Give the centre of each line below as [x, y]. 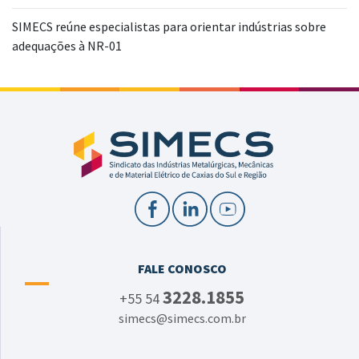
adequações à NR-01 [67, 46]
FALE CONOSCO [182, 268]
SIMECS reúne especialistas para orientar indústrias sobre [169, 26]
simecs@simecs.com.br [182, 318]
